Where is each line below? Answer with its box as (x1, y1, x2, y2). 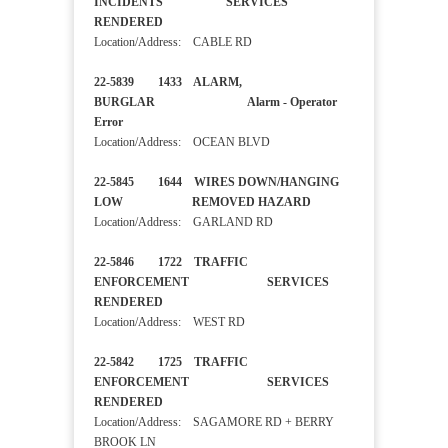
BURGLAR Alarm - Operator (94, 95, 337, 110)
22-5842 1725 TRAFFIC (94, 355, 248, 370)
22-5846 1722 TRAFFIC (94, 255, 248, 270)
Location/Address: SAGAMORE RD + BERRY (94, 415, 334, 430)
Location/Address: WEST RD (94, 315, 245, 330)
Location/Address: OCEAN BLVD (94, 135, 270, 150)
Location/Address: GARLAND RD (94, 215, 273, 230)
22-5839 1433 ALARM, (94, 75, 242, 90)
